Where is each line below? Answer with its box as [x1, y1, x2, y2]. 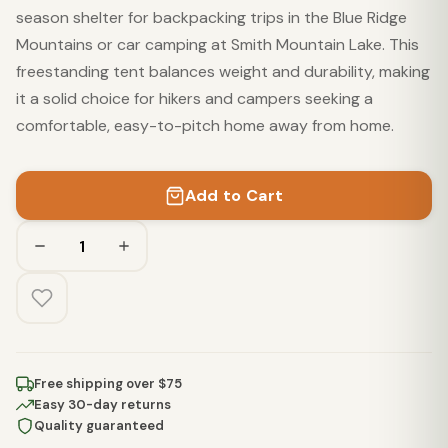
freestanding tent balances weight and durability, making [16, 61, 430, 82]
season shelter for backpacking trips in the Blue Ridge [16, 7, 407, 28]
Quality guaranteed [34, 417, 164, 434]
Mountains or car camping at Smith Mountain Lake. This [16, 34, 419, 55]
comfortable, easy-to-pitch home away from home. [16, 115, 394, 136]
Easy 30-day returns [34, 396, 171, 413]
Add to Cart [184, 185, 284, 206]
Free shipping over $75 [34, 375, 182, 392]
